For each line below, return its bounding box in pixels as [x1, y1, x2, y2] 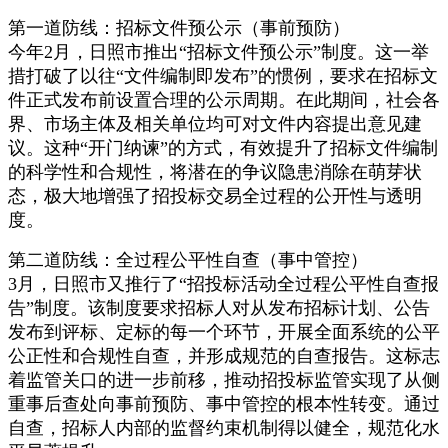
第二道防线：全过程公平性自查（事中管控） [8, 249, 368, 270]
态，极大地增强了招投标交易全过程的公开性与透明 [8, 185, 422, 206]
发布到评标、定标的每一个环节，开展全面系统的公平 [8, 321, 440, 342]
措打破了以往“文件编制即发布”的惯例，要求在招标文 [8, 65, 438, 86]
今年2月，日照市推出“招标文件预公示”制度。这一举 [8, 41, 429, 62]
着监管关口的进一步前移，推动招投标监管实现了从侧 [8, 369, 440, 390]
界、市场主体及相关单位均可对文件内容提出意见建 [8, 113, 422, 134]
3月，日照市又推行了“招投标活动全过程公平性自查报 [8, 273, 439, 294]
